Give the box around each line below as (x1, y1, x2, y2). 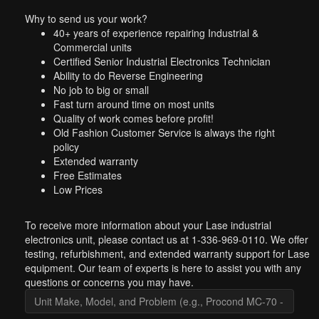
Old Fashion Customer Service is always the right (53, 125, 275, 140)
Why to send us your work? (25, 11, 147, 26)
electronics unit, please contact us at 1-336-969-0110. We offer (25, 232, 308, 246)
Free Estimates (53, 168, 122, 182)
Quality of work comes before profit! (53, 111, 214, 125)
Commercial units (53, 40, 132, 54)
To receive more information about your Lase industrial (25, 218, 271, 232)
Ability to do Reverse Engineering (53, 68, 203, 83)
